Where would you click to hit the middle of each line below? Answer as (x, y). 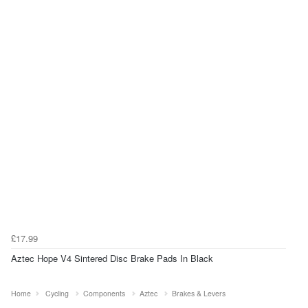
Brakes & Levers (199, 294)
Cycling (57, 294)
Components (104, 294)
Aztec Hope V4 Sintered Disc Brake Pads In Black (112, 258)
